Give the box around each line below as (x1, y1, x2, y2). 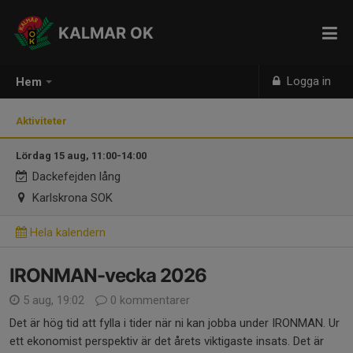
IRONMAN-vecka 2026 (9, 264, 206, 287)
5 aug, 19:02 (20, 293, 87, 307)
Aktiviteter (16, 115, 72, 127)
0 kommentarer (107, 293, 190, 307)
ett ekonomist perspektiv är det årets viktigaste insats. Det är (9, 334, 324, 348)
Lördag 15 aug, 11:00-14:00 (16, 150, 147, 162)
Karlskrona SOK (29, 191, 113, 205)
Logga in (284, 74, 332, 88)
